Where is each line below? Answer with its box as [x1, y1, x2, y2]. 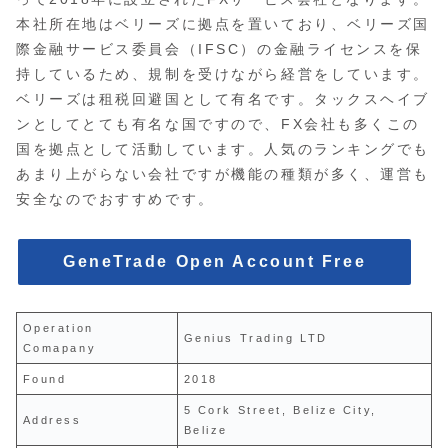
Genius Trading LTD [183, 332, 328, 345]
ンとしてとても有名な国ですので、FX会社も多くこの [16, 115, 420, 132]
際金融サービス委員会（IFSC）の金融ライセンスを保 [16, 40, 423, 57]
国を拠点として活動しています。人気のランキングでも [16, 140, 430, 157]
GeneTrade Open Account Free [63, 253, 367, 270]
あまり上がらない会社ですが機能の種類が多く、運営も [16, 165, 430, 182]
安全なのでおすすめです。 [16, 190, 215, 207]
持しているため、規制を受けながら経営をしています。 [16, 65, 430, 82]
